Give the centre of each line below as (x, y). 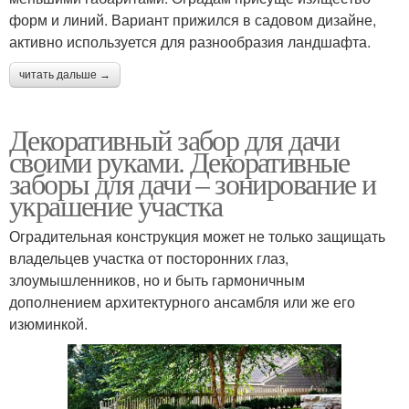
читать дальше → (65, 75)
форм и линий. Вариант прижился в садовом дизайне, (193, 20)
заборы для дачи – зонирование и (193, 184)
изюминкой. (48, 324)
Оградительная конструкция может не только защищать (197, 236)
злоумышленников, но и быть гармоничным (157, 280)
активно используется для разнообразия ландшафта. (190, 42)
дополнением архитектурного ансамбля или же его (182, 302)
